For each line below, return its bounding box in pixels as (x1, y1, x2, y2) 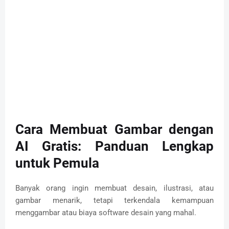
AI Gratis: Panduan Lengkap (15, 138, 214, 154)
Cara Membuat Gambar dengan (15, 121, 214, 137)
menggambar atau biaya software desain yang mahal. (15, 208, 196, 217)
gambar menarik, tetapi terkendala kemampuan (15, 195, 214, 205)
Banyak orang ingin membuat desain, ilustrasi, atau (15, 183, 214, 193)
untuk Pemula (15, 155, 99, 171)
